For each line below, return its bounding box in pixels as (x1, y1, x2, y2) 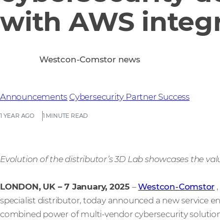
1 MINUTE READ (42, 112, 88, 119)
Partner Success (126, 92, 190, 102)
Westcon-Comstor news (39, 55, 140, 64)
